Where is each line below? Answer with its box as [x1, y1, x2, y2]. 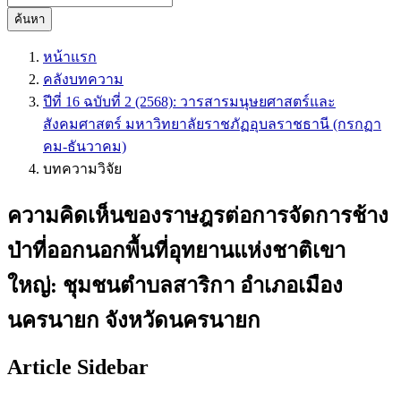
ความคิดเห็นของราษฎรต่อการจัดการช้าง [7, 203, 388, 227]
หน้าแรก [43, 49, 97, 64]
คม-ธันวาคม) [43, 139, 126, 154]
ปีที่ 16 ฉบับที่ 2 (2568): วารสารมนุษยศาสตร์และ [43, 94, 336, 109]
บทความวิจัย [43, 161, 122, 176]
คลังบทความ [43, 72, 124, 87]
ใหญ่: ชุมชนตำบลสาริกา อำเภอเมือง [7, 273, 343, 297]
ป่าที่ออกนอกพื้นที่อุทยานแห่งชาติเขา [7, 238, 346, 262]
